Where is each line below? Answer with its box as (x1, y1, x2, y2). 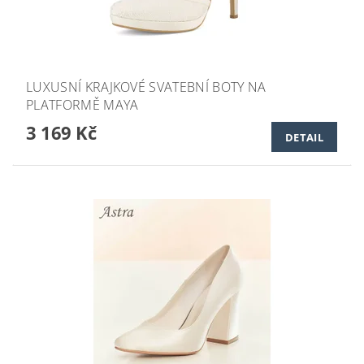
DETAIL (285, 130, 323, 145)
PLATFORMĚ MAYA (26, 96, 139, 115)
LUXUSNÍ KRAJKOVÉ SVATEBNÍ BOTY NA (26, 78, 266, 97)
